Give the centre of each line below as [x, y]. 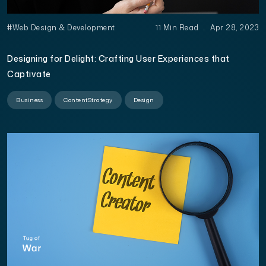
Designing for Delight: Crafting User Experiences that [118, 58]
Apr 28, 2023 [233, 27]
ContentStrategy [88, 99]
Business [29, 99]
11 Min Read [178, 27]
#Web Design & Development [61, 27]
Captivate [29, 74]
